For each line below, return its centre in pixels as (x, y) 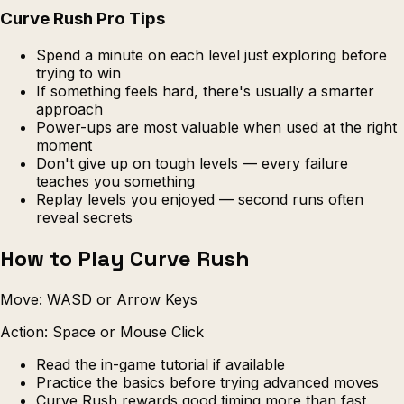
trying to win (78, 73)
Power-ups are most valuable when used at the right (216, 127)
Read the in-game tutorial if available (161, 364)
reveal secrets (84, 217)
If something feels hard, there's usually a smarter (205, 91)
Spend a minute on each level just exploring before (211, 55)
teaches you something (115, 181)
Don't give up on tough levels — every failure (192, 163)
